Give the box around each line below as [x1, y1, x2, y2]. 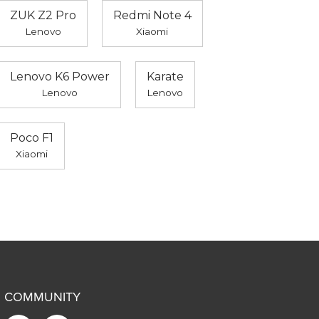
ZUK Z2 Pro [9, 9, 76, 23]
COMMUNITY [4, 289, 81, 305]
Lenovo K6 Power [9, 70, 110, 84]
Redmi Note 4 [113, 9, 192, 23]
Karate [146, 70, 184, 84]
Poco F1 [9, 131, 53, 145]
